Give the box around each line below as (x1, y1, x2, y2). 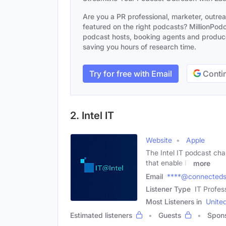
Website (146, 136, 172, 144)
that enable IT (146, 158, 191, 167)
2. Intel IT (70, 109, 114, 122)
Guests (158, 210, 181, 219)
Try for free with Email (89, 68, 172, 79)
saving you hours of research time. (83, 42, 196, 51)
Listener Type (146, 184, 191, 193)
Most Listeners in (146, 197, 202, 206)
